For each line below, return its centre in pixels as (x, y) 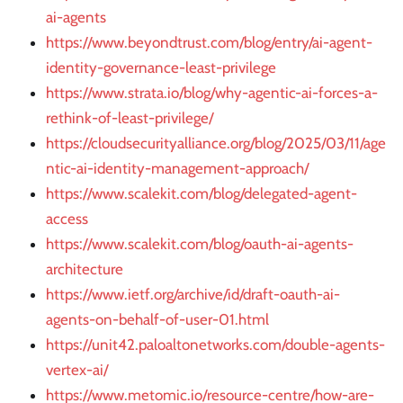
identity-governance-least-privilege (161, 68)
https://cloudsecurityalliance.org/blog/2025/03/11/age (216, 143)
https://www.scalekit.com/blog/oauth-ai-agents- (200, 244)
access (67, 219)
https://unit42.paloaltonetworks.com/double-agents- (215, 345)
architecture (85, 269)
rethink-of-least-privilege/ (130, 118)
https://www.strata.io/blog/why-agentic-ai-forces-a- (212, 93)
